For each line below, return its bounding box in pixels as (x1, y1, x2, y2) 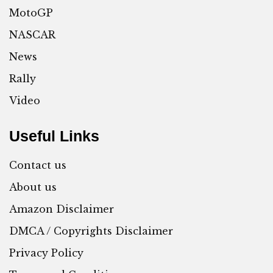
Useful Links (9, 127, 99, 145)
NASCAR (9, 29, 55, 41)
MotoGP (9, 7, 53, 19)
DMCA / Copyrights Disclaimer (9, 225, 173, 238)
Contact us (9, 159, 66, 172)
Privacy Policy (9, 247, 83, 260)
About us (9, 181, 57, 194)
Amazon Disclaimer (9, 203, 114, 216)
